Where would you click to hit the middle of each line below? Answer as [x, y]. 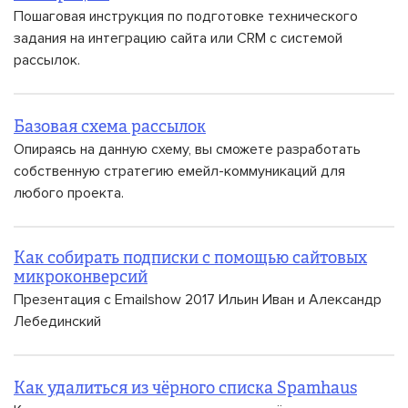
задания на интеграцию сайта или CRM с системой [178, 38]
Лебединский [57, 321]
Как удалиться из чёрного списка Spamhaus [185, 389]
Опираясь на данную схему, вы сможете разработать [187, 149]
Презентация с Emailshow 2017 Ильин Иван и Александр [198, 300]
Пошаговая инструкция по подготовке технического [186, 16]
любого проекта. [69, 193]
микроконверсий [81, 278]
